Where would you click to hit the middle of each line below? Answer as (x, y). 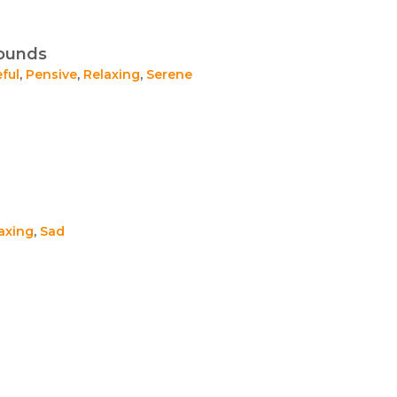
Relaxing (112, 74)
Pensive (51, 74)
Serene (169, 74)
